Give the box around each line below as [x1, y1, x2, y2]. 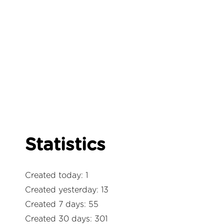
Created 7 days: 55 [25, 200, 98, 209]
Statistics [25, 136, 105, 154]
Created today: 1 [25, 171, 88, 180]
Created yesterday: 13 [25, 186, 108, 194]
